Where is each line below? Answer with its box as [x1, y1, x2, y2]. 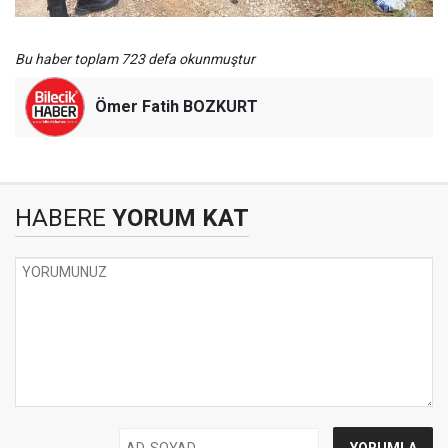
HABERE [15, 203, 106, 232]
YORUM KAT [106, 203, 249, 232]
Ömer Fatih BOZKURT [95, 96, 258, 116]
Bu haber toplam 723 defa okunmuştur [15, 50, 255, 67]
